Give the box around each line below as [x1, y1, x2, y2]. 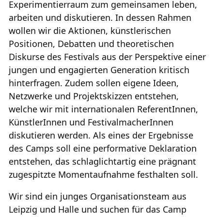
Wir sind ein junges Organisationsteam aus [9, 190, 186, 202]
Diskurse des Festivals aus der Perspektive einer [9, 50, 206, 62]
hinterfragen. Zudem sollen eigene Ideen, [9, 77, 179, 89]
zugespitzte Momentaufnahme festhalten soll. [9, 168, 198, 180]
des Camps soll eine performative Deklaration [9, 142, 197, 154]
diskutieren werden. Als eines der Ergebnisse [9, 129, 193, 141]
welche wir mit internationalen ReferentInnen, [9, 103, 198, 115]
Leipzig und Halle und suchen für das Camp [9, 203, 186, 215]
